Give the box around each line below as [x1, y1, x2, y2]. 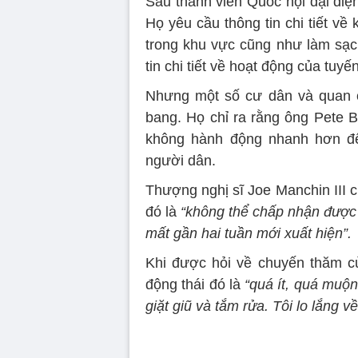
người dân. [145, 153, 216, 169]
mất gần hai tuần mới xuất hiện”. [145, 225, 352, 241]
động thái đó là [145, 276, 245, 292]
